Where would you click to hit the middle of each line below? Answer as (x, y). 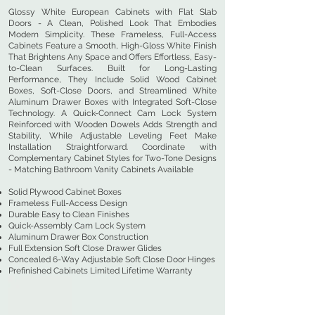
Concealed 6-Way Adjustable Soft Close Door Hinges (112, 259)
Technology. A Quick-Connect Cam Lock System (112, 113)
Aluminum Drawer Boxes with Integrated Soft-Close (112, 102)
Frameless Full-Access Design (68, 203)
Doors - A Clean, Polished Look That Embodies (112, 23)
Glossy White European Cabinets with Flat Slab (112, 12)
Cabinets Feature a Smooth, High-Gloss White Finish (112, 46)
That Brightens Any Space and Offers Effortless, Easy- (112, 57)
